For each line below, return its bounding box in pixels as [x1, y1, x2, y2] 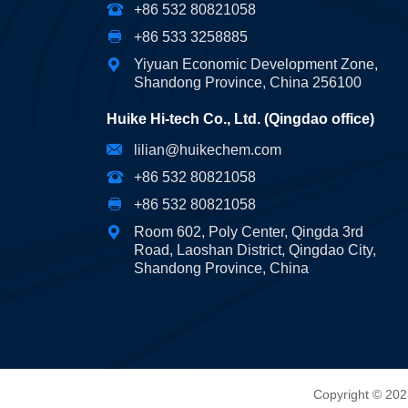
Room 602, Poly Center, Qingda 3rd [134, 224, 363, 240]
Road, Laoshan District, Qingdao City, [134, 242, 376, 258]
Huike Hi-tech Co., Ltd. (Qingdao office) [107, 111, 374, 127]
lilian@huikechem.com [134, 142, 281, 158]
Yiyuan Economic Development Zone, [134, 56, 378, 72]
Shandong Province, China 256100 [134, 75, 362, 90]
